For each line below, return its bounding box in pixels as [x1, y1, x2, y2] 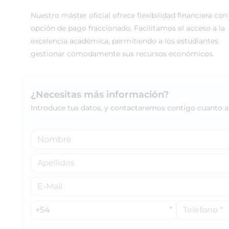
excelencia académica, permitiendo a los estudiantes [31, 36, 218, 45]
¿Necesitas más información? [31, 89, 169, 100]
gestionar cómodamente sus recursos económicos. [31, 49, 214, 58]
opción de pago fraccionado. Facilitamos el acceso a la [31, 24, 225, 33]
